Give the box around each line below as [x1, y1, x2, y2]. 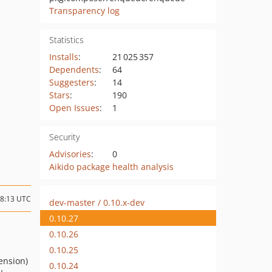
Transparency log [49, 5, 120, 16]
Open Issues [49, 102, 100, 114]
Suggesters [49, 76, 94, 88]
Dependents [49, 64, 99, 75]
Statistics [49, 34, 84, 46]
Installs [49, 51, 78, 63]
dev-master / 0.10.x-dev [49, 196, 144, 208]
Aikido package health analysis [49, 161, 174, 172]
